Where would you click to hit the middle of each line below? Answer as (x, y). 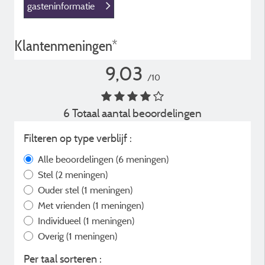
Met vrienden (65, 205)
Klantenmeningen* (66, 46)
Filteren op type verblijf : (78, 138)
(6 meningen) (142, 159)
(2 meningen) (82, 174)
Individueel (61, 221)
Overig (52, 236)
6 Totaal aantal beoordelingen (132, 113)
